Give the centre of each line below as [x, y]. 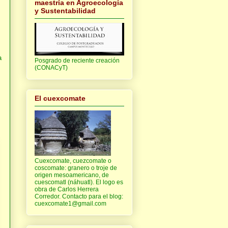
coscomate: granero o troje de [76, 168]
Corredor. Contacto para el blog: [79, 196]
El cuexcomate [60, 98]
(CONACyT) [51, 67]
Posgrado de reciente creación [77, 60]
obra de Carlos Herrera [67, 189]
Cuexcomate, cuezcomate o [73, 161]
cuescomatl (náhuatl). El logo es [79, 182]
